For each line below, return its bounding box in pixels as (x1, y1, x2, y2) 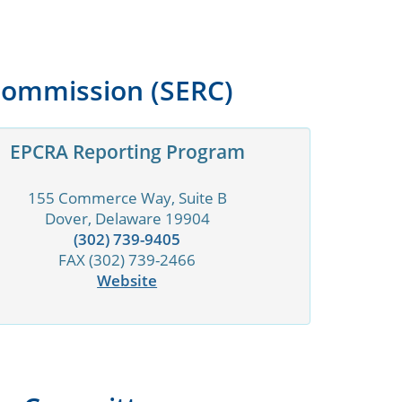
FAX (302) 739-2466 (58, 249, 197, 271)
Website (97, 270, 158, 292)
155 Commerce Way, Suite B (27, 188, 227, 209)
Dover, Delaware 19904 (44, 208, 210, 230)
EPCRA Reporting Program (9, 139, 245, 165)
